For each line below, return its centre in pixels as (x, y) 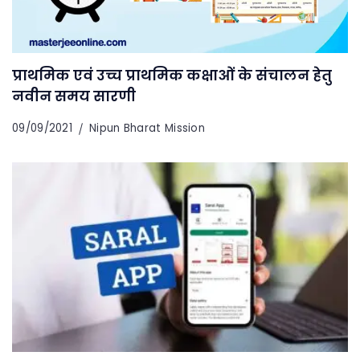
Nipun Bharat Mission (147, 128)
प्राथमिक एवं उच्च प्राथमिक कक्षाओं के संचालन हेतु (172, 75)
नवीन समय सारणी (74, 96)
